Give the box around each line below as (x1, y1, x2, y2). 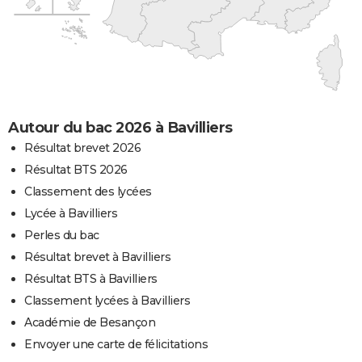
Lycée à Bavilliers (24, 205, 117, 221)
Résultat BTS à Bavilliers (24, 271, 158, 286)
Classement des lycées (24, 183, 152, 199)
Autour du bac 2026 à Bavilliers (8, 118, 233, 137)
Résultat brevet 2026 (24, 140, 141, 155)
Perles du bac (24, 227, 99, 242)
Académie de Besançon (24, 314, 155, 330)
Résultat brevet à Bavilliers (24, 249, 170, 264)
